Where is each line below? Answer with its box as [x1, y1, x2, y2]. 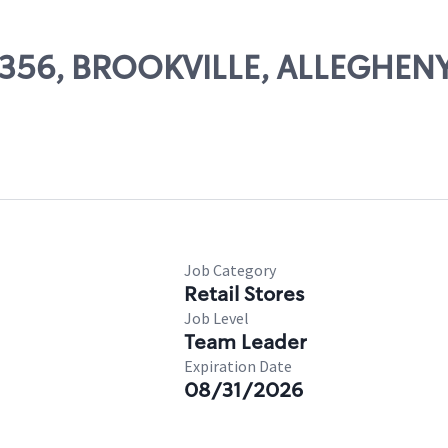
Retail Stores [184, 281, 304, 307]
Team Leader [184, 329, 307, 355]
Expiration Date [184, 356, 292, 376]
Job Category [184, 260, 276, 280]
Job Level [184, 308, 249, 328]
